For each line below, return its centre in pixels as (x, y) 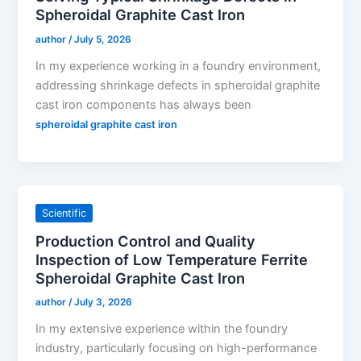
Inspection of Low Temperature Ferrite (172, 259)
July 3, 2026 (104, 303)
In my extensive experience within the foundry (162, 329)
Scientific (64, 213)
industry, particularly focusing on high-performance (176, 349)
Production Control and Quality (146, 241)
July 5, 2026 (103, 40)
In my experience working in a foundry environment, (178, 66)
